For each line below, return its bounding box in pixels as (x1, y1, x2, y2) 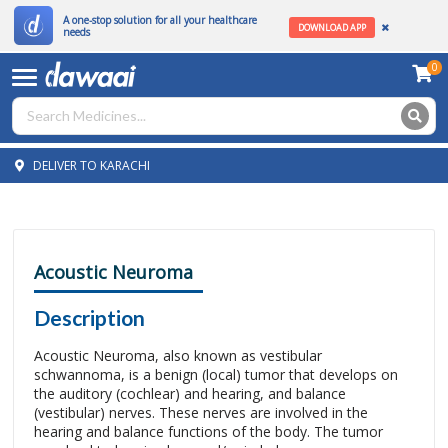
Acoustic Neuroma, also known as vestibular (34, 346, 322, 365)
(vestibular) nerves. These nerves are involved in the (34, 403, 368, 422)
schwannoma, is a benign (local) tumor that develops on (34, 365, 398, 384)
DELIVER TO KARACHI (29, 156, 150, 174)
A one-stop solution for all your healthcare (62, 12, 257, 27)
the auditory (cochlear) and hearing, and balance (34, 384, 346, 403)
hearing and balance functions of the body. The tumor (34, 422, 383, 441)
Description (34, 305, 145, 330)
